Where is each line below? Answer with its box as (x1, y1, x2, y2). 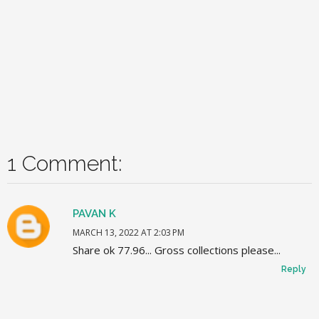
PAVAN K (73, 206, 116, 220)
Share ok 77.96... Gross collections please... (73, 242, 281, 257)
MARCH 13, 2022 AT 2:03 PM (73, 226, 184, 239)
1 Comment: (7, 150, 122, 176)
